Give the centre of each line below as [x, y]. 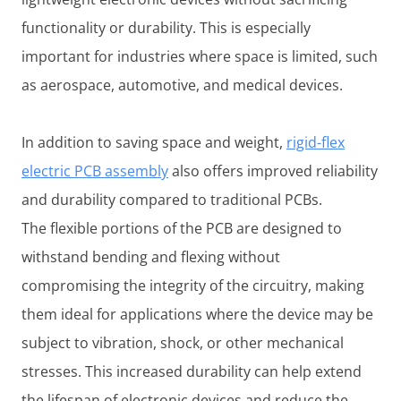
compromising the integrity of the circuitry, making [193, 286]
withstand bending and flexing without [151, 257]
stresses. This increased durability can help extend [192, 372]
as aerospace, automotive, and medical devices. [182, 85]
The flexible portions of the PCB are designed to [182, 229]
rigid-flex [316, 143]
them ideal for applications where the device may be [197, 315]
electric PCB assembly [95, 171]
